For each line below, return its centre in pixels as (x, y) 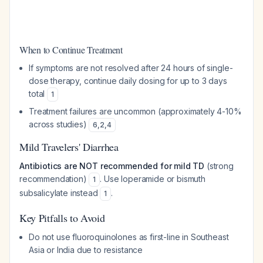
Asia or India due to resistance (86, 250)
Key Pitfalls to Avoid (62, 218)
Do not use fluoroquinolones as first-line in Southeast (129, 237)
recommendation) (54, 179)
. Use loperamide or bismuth (153, 179)
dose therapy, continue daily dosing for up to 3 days (128, 81)
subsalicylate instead (60, 193)
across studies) (59, 124)
